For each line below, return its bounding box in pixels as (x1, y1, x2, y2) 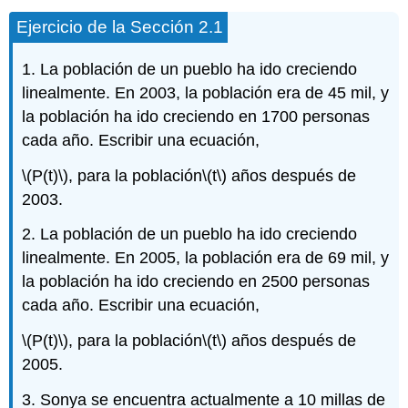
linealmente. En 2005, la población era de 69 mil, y (22, 249, 390, 268)
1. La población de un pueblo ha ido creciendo (22, 59, 358, 78)
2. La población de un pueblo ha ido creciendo (22, 225, 358, 244)
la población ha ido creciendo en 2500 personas (22, 272, 371, 291)
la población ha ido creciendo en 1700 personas (22, 107, 371, 126)
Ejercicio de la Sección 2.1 (16, 16, 224, 36)
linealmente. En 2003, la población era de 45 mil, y (22, 83, 390, 102)
